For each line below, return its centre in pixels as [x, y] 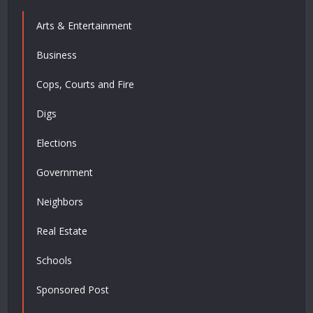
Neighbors [60, 201]
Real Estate [62, 231]
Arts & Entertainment [85, 25]
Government [65, 172]
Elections [57, 143]
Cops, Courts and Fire [86, 84]
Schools [54, 260]
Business [57, 54]
